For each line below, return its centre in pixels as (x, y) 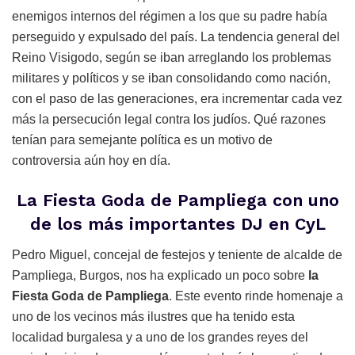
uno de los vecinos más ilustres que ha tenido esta (153, 316)
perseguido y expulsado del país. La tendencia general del (176, 37)
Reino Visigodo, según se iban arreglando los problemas (172, 58)
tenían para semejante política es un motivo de (142, 140)
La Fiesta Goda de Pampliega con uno (177, 200)
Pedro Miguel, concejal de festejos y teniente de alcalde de (177, 254)
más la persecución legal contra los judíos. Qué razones (169, 120)
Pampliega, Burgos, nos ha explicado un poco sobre (160, 275)
